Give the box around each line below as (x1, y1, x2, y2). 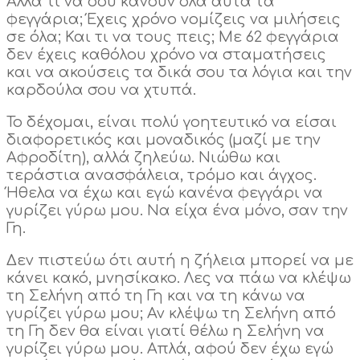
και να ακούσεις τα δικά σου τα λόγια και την (6, 64, 352, 81)
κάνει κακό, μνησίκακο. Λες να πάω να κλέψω (6, 270, 351, 287)
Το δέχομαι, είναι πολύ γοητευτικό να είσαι (6, 114, 337, 131)
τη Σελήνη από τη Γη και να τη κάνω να (6, 288, 305, 305)
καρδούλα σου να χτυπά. (6, 82, 196, 99)
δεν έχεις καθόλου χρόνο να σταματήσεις (6, 47, 326, 63)
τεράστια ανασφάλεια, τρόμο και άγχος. (6, 167, 317, 184)
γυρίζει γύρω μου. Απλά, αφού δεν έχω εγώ (6, 341, 333, 358)
